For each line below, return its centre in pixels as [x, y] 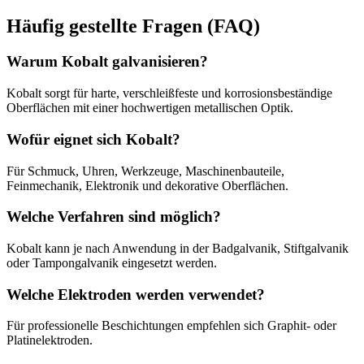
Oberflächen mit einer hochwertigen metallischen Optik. [150, 108]
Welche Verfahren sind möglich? [114, 217]
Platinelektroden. [50, 340]
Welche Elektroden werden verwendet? [136, 294]
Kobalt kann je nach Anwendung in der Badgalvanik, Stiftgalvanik [178, 249]
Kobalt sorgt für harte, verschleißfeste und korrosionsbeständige [169, 93]
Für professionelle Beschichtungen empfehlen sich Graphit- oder [171, 326]
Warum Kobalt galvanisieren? [107, 62]
